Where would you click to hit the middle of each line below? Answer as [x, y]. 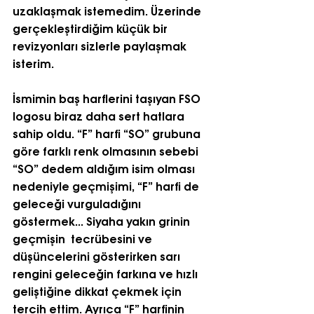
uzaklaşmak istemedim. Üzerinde [108, 11]
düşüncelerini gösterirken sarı [98, 256]
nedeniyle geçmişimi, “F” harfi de [107, 186]
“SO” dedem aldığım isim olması [105, 168]
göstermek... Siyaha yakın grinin [103, 221]
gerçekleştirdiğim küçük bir [91, 28]
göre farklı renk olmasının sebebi [107, 151]
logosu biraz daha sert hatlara [100, 116]
